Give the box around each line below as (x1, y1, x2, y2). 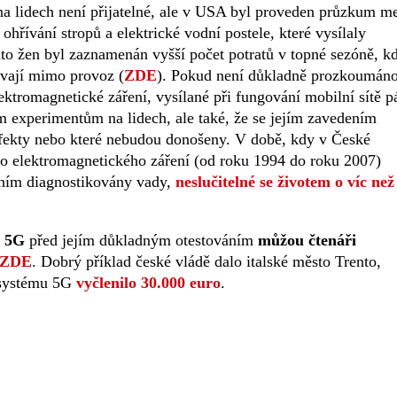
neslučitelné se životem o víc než (175, 173, 394, 191)
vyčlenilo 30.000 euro (76, 274, 221, 292)
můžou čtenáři (258, 231, 356, 250)
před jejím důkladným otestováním (25, 231, 258, 250)
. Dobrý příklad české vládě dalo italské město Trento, (32, 253, 381, 271)
